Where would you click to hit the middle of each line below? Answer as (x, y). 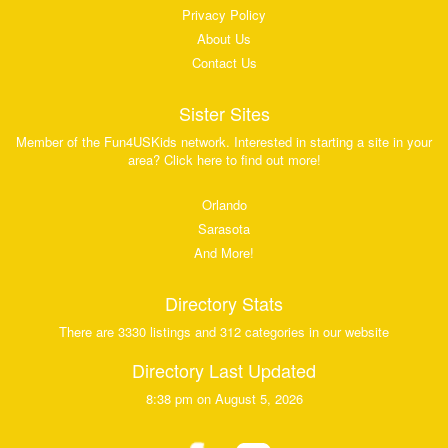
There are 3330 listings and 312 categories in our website (224, 332)
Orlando (224, 205)
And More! (224, 253)
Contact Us (224, 63)
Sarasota (224, 229)
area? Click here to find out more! (224, 160)
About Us (224, 39)
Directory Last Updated (224, 370)
